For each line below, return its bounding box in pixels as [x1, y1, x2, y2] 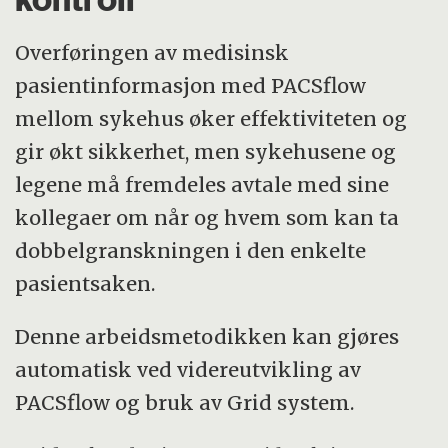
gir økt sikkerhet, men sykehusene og [15, 139, 397, 165]
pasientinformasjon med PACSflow [15, 73, 367, 99]
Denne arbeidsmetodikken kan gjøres [15, 324, 400, 350]
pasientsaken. [15, 271, 156, 297]
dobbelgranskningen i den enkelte [15, 238, 367, 264]
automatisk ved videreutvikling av [15, 357, 362, 383]
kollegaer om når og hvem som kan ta [15, 205, 400, 231]
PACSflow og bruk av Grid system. [15, 390, 355, 416]
